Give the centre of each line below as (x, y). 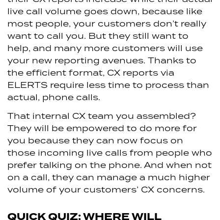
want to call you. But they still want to (98, 35)
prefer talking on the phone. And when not (110, 165)
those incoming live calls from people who (110, 153)
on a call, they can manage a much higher (109, 177)
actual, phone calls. (54, 97)
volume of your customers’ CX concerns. (106, 190)
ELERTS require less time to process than (108, 84)
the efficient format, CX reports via (91, 72)
